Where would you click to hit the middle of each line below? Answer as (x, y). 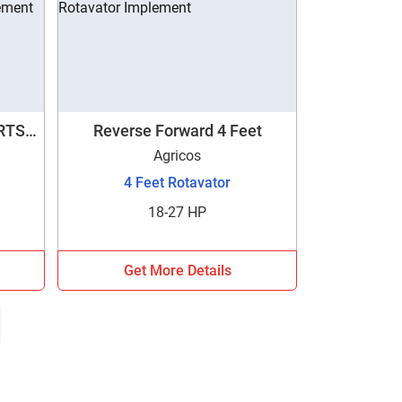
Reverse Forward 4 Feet (177, 130)
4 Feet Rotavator (178, 182)
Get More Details (177, 270)
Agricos (178, 155)
